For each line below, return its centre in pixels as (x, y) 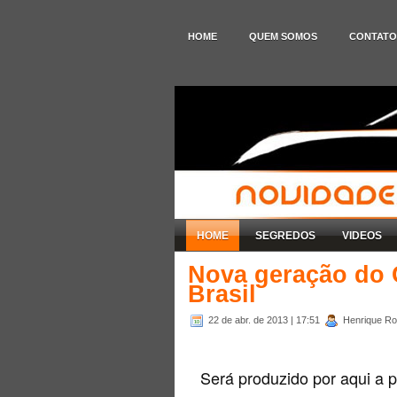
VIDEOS (362, 235)
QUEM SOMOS (283, 36)
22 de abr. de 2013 (249, 319)
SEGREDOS (285, 235)
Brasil (222, 294)
